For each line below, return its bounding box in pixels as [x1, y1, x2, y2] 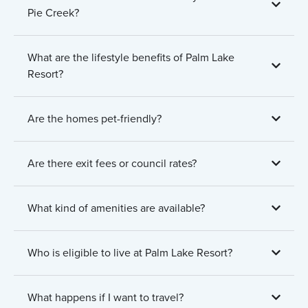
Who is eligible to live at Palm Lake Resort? [27, 244, 232, 261]
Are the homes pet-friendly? [27, 110, 162, 126]
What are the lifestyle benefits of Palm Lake [27, 49, 234, 65]
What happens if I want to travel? [27, 289, 184, 305]
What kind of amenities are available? [27, 199, 205, 216]
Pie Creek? [27, 4, 79, 21]
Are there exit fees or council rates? [27, 155, 197, 171]
